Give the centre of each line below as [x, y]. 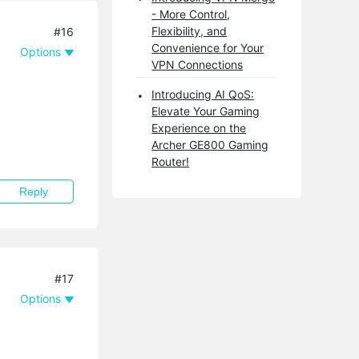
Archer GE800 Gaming [210, 145]
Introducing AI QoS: [203, 94]
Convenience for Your [208, 48]
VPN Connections [198, 65]
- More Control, [191, 14]
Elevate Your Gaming [206, 111]
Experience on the [199, 128]
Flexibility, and [190, 31]
